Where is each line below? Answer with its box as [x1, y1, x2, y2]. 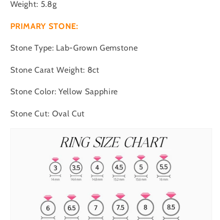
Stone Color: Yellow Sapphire [10, 86, 118, 96]
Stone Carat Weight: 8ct [10, 64, 100, 75]
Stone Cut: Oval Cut [10, 108, 85, 118]
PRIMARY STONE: [10, 21, 79, 31]
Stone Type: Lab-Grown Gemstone [10, 43, 138, 53]
